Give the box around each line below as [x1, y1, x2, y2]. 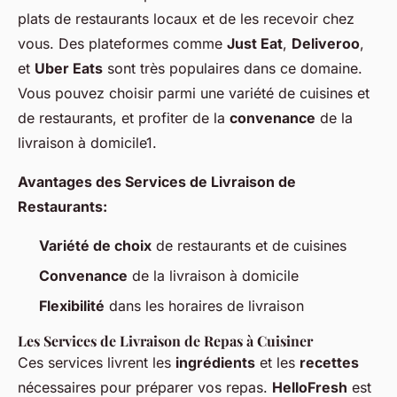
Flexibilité [39, 297, 105, 315]
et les [255, 354, 300, 372]
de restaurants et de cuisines [152, 236, 346, 254]
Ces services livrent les [18, 354, 175, 372]
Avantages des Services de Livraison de [18, 172, 296, 191]
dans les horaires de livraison [105, 297, 304, 315]
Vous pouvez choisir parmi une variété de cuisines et [18, 83, 370, 102]
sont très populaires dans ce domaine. [103, 58, 362, 77]
